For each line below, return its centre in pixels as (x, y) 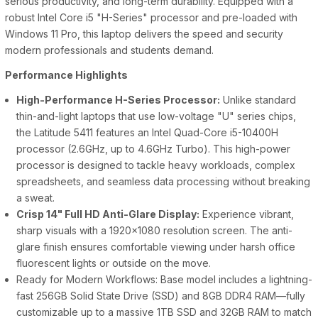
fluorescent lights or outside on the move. (114, 263)
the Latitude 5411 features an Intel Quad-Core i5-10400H (148, 133)
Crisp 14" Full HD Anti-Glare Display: (108, 214)
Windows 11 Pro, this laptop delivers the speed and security (144, 34)
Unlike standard (258, 100)
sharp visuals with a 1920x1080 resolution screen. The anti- (155, 231)
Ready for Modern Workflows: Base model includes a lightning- (165, 280)
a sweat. (36, 198)
